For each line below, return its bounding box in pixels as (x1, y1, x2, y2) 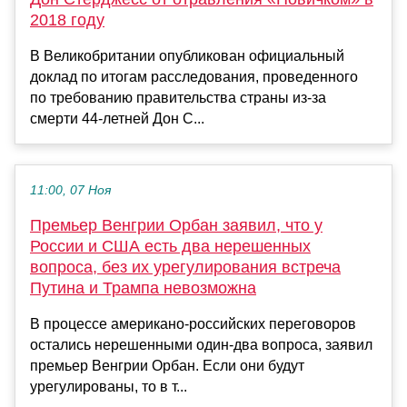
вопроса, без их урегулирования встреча (30, 258, 341, 277)
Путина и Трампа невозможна (30, 279, 256, 298)
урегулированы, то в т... (30, 379, 187, 395)
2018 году (30, 11, 104, 30)
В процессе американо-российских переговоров (30, 316, 356, 333)
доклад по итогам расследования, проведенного (30, 69, 358, 85)
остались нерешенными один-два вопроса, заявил (30, 337, 372, 353)
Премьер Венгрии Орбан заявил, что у (30, 216, 323, 235)
